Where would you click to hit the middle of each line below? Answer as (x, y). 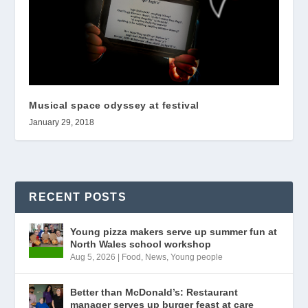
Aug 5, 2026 (93, 257)
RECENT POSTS (78, 197)
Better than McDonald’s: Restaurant (154, 293)
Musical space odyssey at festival (114, 106)
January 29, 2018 (62, 123)
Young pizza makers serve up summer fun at (174, 232)
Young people (197, 257)
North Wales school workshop (141, 244)
